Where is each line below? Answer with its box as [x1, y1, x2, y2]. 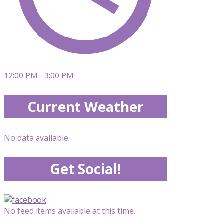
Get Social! [50, 159, 121, 178]
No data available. [4, 132, 70, 143]
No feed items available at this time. [4, 205, 135, 216]
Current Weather [27, 97, 144, 116]
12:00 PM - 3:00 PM [4, 70, 74, 81]
